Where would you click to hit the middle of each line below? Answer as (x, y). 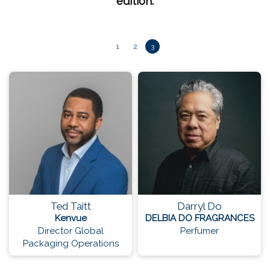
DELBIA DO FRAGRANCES (199, 218)
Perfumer (199, 231)
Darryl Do (199, 206)
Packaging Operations (71, 244)
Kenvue (71, 218)
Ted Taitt (71, 206)
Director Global (71, 231)
